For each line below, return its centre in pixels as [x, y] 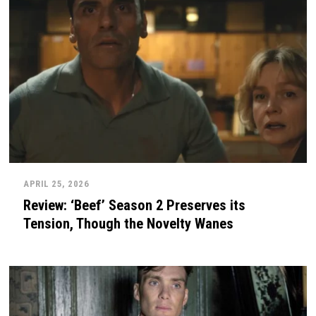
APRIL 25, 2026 [56, 183]
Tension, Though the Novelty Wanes [129, 224]
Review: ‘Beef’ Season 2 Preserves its [135, 206]
